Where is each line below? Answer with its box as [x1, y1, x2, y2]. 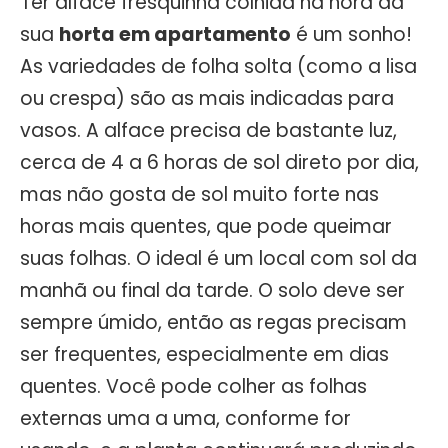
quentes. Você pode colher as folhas [20, 372, 367, 400]
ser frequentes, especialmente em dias [20, 340, 389, 368]
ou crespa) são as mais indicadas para [20, 84, 394, 112]
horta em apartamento [59, 20, 291, 48]
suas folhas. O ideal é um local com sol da [20, 244, 417, 272]
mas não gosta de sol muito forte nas [20, 180, 379, 208]
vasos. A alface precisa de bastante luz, [20, 116, 397, 144]
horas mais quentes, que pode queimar [20, 212, 392, 240]
